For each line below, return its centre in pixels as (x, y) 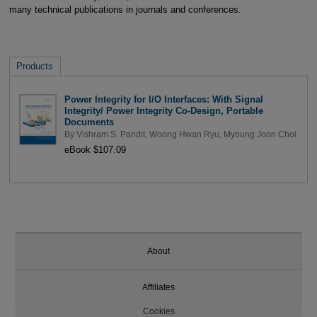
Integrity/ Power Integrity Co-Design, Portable (163, 110)
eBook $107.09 (95, 149)
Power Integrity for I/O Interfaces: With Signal (163, 99)
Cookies (158, 311)
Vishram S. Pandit (110, 134)
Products (35, 67)
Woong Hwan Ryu (184, 134)
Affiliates (158, 288)
